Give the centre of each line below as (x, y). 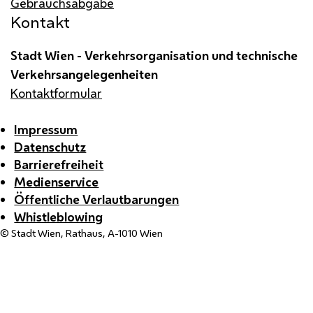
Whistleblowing (59, 217)
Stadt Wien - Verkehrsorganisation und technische (154, 55)
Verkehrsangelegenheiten (84, 74)
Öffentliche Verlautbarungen (97, 199)
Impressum (46, 129)
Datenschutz (50, 147)
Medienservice (57, 182)
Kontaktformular (56, 93)
